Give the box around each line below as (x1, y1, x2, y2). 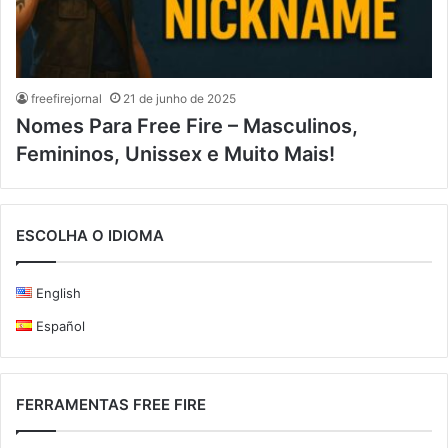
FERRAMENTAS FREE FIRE (16, 394, 206, 414)
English (35, 284, 81, 301)
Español (35, 317, 85, 334)
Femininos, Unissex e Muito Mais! (16, 141, 335, 166)
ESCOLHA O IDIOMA (16, 225, 164, 245)
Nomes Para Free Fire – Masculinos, (16, 113, 358, 138)
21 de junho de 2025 (123, 90, 236, 106)
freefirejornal (31, 90, 102, 106)
